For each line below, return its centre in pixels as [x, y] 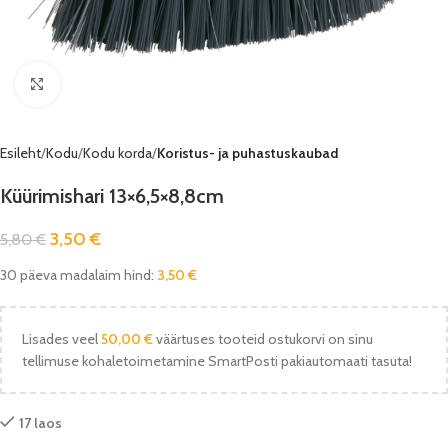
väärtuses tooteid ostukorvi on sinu [263, 339]
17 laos [40, 423]
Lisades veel [61, 339]
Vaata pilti [87, 84]
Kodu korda [117, 153]
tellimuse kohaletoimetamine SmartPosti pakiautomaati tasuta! [217, 361]
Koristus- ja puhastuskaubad [247, 153]
